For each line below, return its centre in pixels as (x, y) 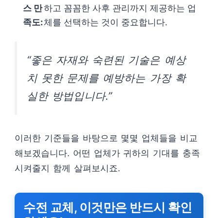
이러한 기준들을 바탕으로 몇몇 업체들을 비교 (106, 138)
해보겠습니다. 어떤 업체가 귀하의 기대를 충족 (107, 153)
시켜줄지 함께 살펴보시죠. (67, 168)
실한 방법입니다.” (70, 96)
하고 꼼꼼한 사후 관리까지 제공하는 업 (120, 8)
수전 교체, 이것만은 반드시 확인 (108, 208)
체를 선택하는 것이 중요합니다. (106, 22)
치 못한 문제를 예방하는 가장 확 (106, 78)
